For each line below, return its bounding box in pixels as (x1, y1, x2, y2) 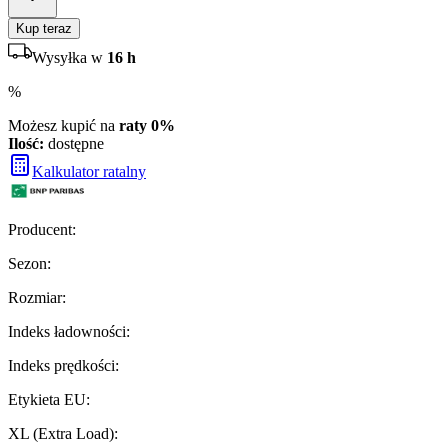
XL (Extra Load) (8, 424, 114, 442)
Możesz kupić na (8, 116, 119, 134)
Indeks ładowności (8, 322, 126, 340)
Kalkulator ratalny (32, 162, 146, 180)
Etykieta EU (8, 390, 86, 408)
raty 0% (119, 116, 175, 134)
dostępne (48, 134, 104, 152)
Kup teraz (16, 20, 72, 36)
